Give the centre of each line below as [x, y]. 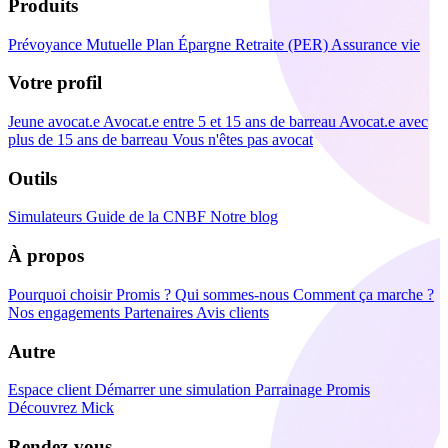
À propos [46, 256]
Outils [32, 178]
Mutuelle [116, 44]
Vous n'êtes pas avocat [242, 139]
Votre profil [55, 83]
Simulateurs [47, 217]
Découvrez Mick [61, 408]
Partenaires [160, 312]
